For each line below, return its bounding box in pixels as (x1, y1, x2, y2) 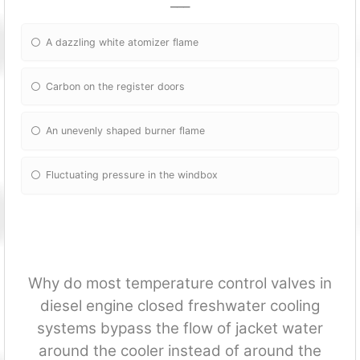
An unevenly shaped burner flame (46, 125, 206, 137)
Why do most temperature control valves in (28, 273, 332, 292)
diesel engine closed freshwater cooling (40, 296, 320, 315)
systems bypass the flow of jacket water (37, 318, 323, 337)
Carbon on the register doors (46, 80, 186, 92)
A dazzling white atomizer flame (46, 35, 199, 48)
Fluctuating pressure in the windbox (46, 169, 219, 182)
